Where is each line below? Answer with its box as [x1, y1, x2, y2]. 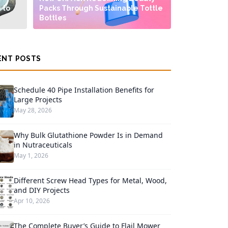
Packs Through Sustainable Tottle [39, 4, 163, 12]
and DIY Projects [13, 185, 70, 195]
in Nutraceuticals [13, 140, 72, 150]
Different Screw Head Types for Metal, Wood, [13, 176, 167, 185]
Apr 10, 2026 [13, 196, 50, 205]
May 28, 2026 [13, 106, 52, 115]
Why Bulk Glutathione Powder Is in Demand [13, 130, 163, 140]
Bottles [39, 14, 66, 22]
